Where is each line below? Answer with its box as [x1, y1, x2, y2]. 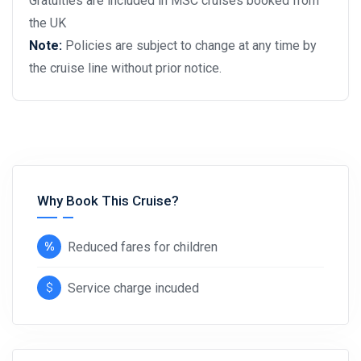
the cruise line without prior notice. [29, 60, 222, 77]
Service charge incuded [68, 280, 199, 297]
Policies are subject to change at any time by [65, 38, 317, 54]
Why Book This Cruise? [37, 193, 179, 210]
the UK [29, 15, 66, 31]
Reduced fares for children [68, 239, 218, 255]
